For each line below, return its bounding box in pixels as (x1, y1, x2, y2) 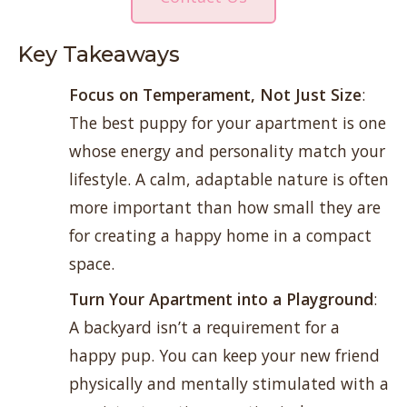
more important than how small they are (69, 196, 381, 218)
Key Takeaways (18, 41, 180, 67)
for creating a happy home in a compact (69, 224, 372, 246)
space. (69, 253, 114, 274)
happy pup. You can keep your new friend (69, 344, 380, 366)
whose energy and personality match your (69, 140, 385, 162)
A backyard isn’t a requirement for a (69, 316, 340, 338)
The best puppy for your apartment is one (69, 112, 386, 134)
